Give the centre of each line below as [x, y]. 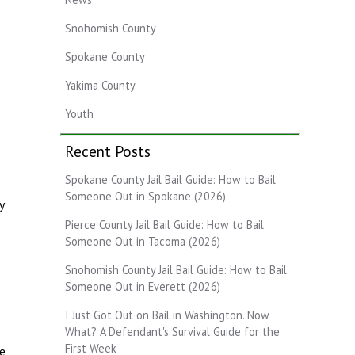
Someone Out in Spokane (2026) [145, 196]
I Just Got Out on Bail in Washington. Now [167, 315]
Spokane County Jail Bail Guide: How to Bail [170, 179]
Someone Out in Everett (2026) [143, 286]
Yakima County [100, 85]
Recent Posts [108, 151]
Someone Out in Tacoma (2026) [143, 241]
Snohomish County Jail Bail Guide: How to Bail [176, 269]
